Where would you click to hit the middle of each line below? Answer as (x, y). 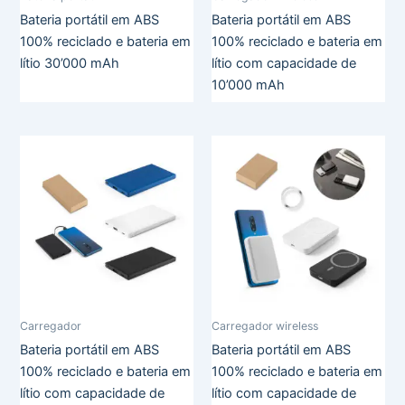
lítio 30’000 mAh (70, 63)
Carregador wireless (265, 325)
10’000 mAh (248, 85)
